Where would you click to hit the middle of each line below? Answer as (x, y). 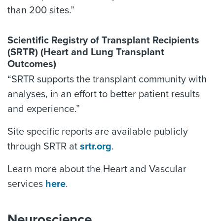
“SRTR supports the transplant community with (107, 79)
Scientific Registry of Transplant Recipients (103, 40)
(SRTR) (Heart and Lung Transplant (86, 52)
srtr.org (96, 147)
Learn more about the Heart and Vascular (97, 169)
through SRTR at (44, 147)
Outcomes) (32, 64)
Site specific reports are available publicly (98, 132)
